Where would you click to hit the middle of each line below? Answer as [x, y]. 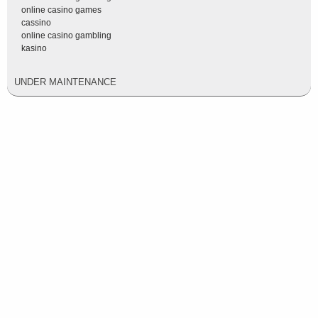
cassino [36, 23]
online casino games [61, 10]
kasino [34, 48]
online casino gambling [66, 35]
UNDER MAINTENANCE [65, 82]
